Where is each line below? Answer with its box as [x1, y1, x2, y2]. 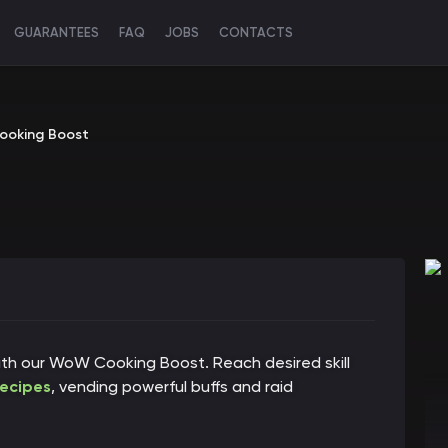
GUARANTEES [14, 25, 99, 40]
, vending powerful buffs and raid [51, 377, 293, 396]
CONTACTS [219, 25, 293, 40]
